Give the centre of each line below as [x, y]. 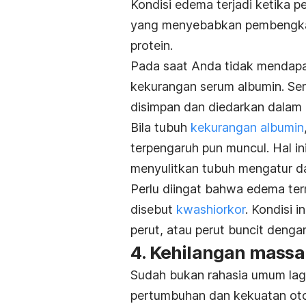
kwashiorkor [211, 210]
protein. [153, 46]
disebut [153, 210]
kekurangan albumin [247, 128]
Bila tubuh [161, 128]
